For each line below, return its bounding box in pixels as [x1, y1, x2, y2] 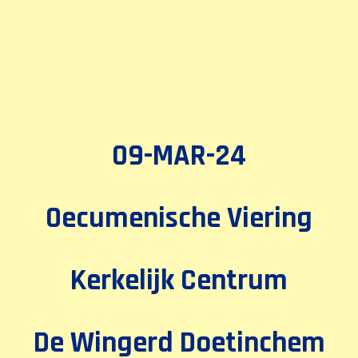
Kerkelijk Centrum [70, 261, 288, 300]
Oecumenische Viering [46, 199, 312, 237]
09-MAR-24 [112, 137, 246, 175]
